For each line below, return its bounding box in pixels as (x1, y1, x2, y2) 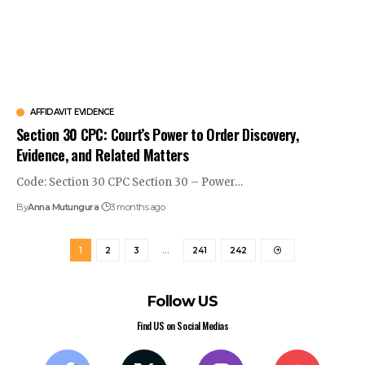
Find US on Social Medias (136, 319, 229, 333)
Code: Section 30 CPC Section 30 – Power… (16, 175, 243, 190)
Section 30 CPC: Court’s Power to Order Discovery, (16, 124, 298, 146)
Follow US (147, 292, 218, 311)
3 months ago (110, 201, 165, 213)
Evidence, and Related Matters (16, 144, 189, 166)
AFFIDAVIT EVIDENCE (30, 107, 113, 118)
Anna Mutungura (28, 201, 99, 213)
